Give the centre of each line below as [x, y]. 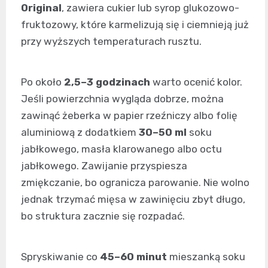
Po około [42, 82]
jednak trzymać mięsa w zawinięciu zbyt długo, [133, 199]
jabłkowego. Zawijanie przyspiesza [104, 165]
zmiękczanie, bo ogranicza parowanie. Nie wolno [135, 182]
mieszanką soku [206, 256]
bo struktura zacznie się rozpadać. [103, 216]
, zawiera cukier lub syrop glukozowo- [150, 7]
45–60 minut [133, 256]
